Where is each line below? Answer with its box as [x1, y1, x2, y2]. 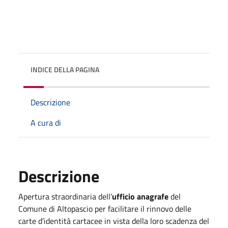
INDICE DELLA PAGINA [31, 64, 99, 75]
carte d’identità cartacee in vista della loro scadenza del [18, 214, 209, 227]
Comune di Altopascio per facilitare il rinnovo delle [18, 202, 191, 215]
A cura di [31, 116, 61, 129]
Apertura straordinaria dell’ [18, 190, 112, 203]
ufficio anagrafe [112, 190, 168, 203]
